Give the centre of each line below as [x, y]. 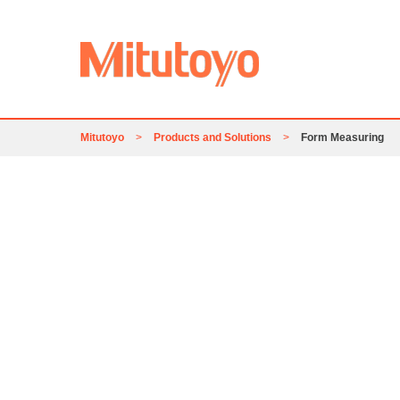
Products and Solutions [212, 138]
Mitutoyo [102, 138]
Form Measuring [342, 138]
